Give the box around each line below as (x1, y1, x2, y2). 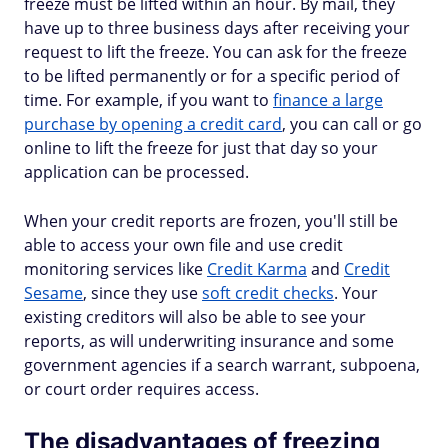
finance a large (273, 89, 383, 111)
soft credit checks (202, 282, 334, 304)
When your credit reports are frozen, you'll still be (24, 210, 398, 232)
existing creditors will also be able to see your (24, 306, 366, 328)
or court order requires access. (24, 378, 259, 400)
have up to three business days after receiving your (24, 17, 410, 39)
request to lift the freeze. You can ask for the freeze (24, 41, 407, 63)
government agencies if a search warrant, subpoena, (24, 354, 420, 376)
